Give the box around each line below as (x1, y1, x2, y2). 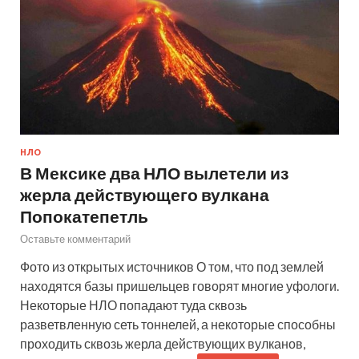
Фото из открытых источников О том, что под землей (20, 258, 324, 274)
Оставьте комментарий (20, 232, 131, 245)
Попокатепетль (20, 205, 148, 226)
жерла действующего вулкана (20, 184, 269, 204)
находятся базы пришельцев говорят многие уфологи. (20, 277, 339, 293)
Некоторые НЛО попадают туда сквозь (20, 296, 247, 313)
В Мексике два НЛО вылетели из (20, 162, 288, 183)
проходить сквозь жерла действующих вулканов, (20, 335, 305, 351)
